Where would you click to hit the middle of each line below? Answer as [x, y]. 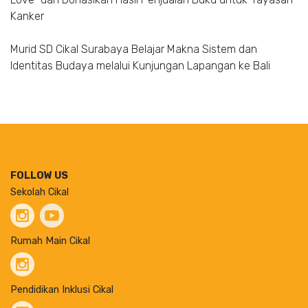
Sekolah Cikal [40, 192]
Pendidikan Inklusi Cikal [63, 289]
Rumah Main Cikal [50, 241]
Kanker [27, 16]
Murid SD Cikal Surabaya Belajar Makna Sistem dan [134, 49]
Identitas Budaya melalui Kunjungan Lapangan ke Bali [140, 65]
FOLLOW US [39, 175]
